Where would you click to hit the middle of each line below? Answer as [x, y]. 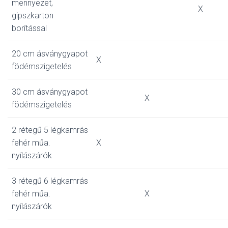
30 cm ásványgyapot [50, 92]
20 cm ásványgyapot [50, 54]
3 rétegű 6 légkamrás [50, 181]
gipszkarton [33, 16]
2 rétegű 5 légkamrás [50, 130]
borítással [29, 28]
